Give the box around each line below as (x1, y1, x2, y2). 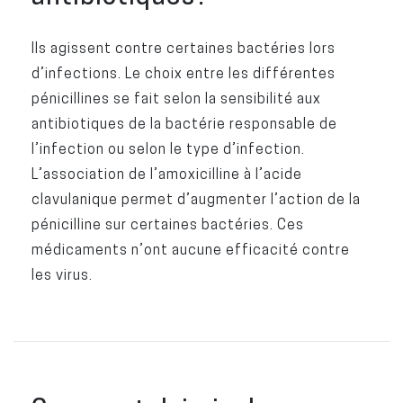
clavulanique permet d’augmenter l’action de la (31, 191, 361, 207)
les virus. (31, 266, 93, 282)
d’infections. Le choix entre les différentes (31, 65, 336, 81)
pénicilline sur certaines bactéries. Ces (31, 216, 304, 232)
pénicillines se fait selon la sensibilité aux (31, 90, 321, 106)
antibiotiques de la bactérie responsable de (31, 115, 337, 131)
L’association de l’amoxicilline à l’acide (31, 166, 302, 182)
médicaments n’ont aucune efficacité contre (31, 241, 350, 257)
